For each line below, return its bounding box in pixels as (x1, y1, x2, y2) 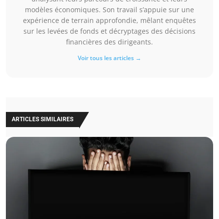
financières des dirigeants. (66, 37, 153, 47)
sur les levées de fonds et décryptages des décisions (23, 26, 196, 36)
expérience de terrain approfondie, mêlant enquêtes (23, 16, 196, 25)
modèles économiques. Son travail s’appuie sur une (25, 5, 194, 15)
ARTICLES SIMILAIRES (12, 116, 73, 123)
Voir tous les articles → (78, 54, 141, 63)
